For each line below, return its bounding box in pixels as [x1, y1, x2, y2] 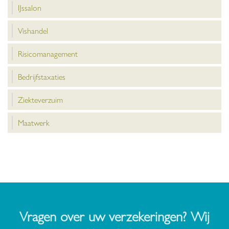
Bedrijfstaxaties [18, 71, 65, 83]
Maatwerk [18, 117, 50, 129]
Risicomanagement [18, 48, 78, 60]
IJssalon [18, 2, 41, 14]
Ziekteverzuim [18, 94, 63, 106]
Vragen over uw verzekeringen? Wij [19, 205, 210, 226]
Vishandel [18, 25, 48, 37]
